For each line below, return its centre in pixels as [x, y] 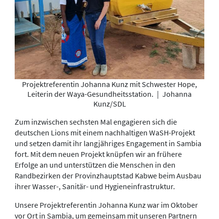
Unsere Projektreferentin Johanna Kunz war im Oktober [106, 205]
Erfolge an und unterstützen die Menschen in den [95, 165]
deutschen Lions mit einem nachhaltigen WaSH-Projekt [105, 133]
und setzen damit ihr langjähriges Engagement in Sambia [108, 143]
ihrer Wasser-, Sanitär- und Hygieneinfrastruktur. [95, 186]
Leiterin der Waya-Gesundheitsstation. [91, 94]
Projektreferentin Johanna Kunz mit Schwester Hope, [109, 84]
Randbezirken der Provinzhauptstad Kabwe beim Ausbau [108, 176]
